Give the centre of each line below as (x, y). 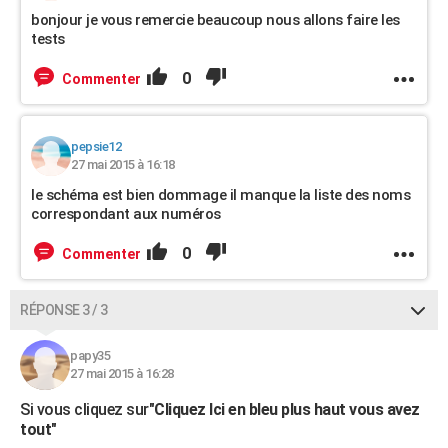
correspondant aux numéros (126, 214)
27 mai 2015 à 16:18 (123, 164)
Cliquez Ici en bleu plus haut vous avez (287, 409)
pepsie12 (96, 146)
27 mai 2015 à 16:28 (122, 373)
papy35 (90, 355)
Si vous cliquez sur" (87, 409)
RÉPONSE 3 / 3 (64, 310)
